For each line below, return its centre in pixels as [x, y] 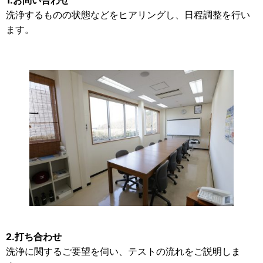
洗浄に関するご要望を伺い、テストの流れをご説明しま [123, 251]
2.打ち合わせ [34, 236]
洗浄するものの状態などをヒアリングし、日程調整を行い [128, 14]
